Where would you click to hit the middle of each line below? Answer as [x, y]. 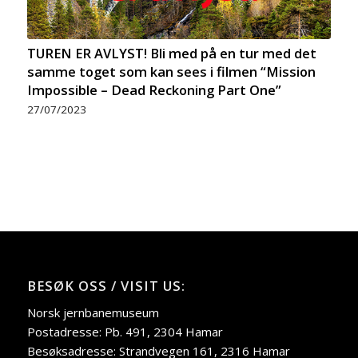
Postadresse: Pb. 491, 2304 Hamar [125, 332]
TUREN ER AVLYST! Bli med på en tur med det [171, 53]
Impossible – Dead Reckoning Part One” [154, 89]
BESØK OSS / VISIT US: [106, 285]
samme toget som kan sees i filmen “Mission [171, 71]
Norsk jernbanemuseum [93, 313]
